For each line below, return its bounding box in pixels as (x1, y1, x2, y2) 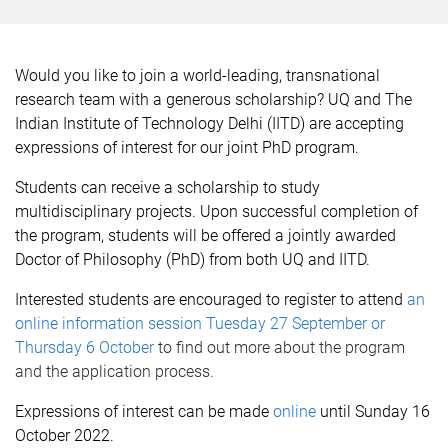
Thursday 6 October (15, 338, 154, 357)
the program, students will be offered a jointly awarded (15, 226, 396, 245)
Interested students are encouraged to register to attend (15, 290, 407, 309)
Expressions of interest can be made (15, 402, 273, 421)
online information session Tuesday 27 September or (15, 314, 385, 333)
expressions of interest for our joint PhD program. (15, 138, 359, 157)
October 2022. (15, 426, 114, 445)
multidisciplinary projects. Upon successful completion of (15, 202, 418, 221)
